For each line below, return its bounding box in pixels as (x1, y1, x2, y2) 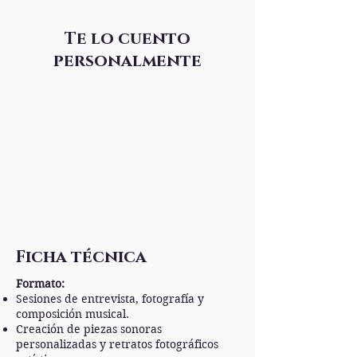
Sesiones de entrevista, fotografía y (16, 292, 204, 306)
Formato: (16, 277, 65, 291)
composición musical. (16, 307, 129, 321)
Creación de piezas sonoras (16, 322, 162, 336)
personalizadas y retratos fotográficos (16, 337, 218, 351)
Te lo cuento (65, 28, 190, 50)
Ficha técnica (16, 246, 147, 269)
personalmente (53, 50, 202, 73)
